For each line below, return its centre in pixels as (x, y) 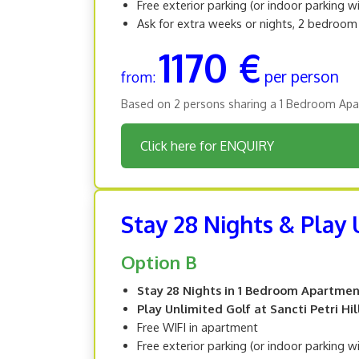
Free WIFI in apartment (198, 327)
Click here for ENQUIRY (207, 145)
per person (302, 76)
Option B (159, 262)
